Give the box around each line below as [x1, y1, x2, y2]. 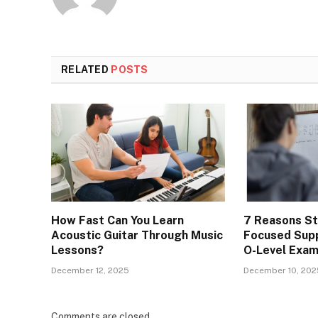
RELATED [61, 64, 111, 76]
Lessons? [51, 243, 104, 258]
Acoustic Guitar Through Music [51, 229, 223, 243]
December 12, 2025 [51, 265, 129, 276]
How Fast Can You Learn [51, 214, 184, 228]
